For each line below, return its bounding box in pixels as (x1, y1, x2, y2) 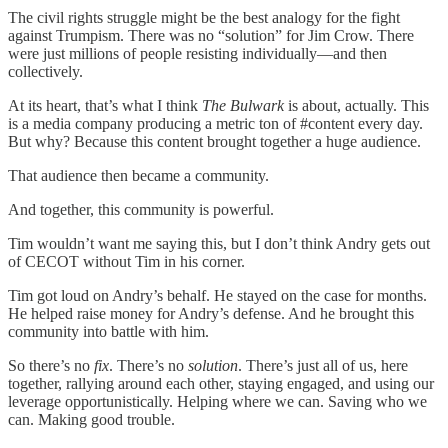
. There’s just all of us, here (238, 357, 408, 374)
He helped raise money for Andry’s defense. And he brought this (8, 305, 414, 322)
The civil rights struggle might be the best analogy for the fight (8, 9, 400, 26)
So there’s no (8, 357, 94, 374)
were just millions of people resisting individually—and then (8, 45, 387, 62)
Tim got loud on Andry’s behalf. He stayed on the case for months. (8, 287, 427, 304)
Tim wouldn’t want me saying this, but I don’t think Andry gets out (8, 235, 430, 252)
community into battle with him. (8, 323, 209, 340)
